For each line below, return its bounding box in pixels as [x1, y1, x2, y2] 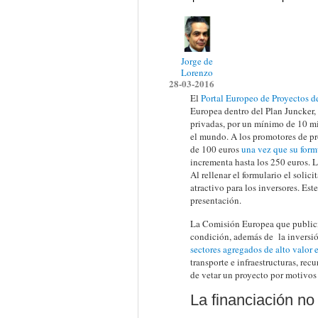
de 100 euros [190, 143, 241, 155]
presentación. [190, 194, 241, 207]
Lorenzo [181, 66, 213, 79]
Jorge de [181, 55, 213, 67]
